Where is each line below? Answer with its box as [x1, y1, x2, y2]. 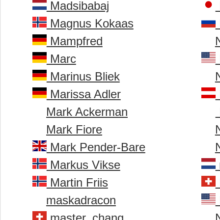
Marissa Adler [46, 87, 121, 101]
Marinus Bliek [46, 70, 120, 83]
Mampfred [46, 34, 103, 48]
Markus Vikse [46, 158, 120, 172]
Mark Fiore [46, 123, 102, 137]
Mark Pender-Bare [46, 140, 145, 154]
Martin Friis [46, 176, 108, 190]
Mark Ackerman [46, 105, 128, 119]
